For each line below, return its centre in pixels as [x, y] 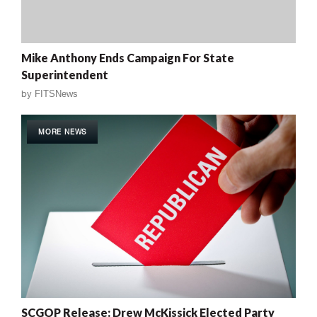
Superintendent [65, 75]
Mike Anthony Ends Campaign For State [128, 58]
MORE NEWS [63, 132]
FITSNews [56, 94]
